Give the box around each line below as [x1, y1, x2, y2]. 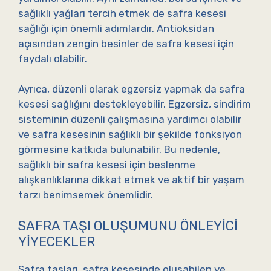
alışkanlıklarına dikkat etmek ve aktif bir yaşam [18, 174, 244, 186]
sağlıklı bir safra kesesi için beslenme [18, 158, 195, 171]
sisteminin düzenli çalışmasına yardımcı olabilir [18, 113, 241, 126]
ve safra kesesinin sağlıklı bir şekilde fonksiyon [18, 128, 242, 141]
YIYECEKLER [18, 233, 95, 250]
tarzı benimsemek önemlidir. [18, 189, 153, 201]
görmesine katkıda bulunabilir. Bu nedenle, [18, 143, 220, 156]
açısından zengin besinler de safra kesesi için [18, 37, 234, 50]
